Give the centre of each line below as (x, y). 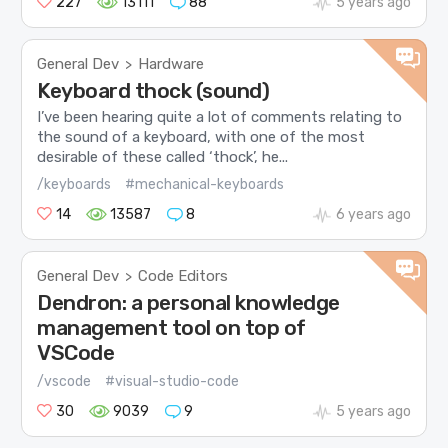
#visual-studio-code (172, 382)
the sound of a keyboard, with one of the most (201, 137)
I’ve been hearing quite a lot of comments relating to (220, 117)
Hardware (171, 63)
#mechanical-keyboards (205, 184)
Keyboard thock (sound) (153, 90)
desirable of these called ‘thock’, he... (163, 157)
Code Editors (183, 275)
